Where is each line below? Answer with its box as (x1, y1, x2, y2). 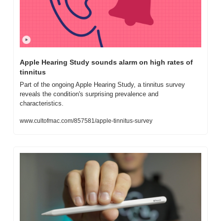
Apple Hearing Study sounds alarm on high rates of (20, 58, 193, 67)
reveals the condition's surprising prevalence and (20, 90, 158, 98)
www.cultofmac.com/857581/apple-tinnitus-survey (20, 117, 152, 125)
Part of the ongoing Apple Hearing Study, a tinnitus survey (20, 81, 185, 89)
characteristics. (20, 100, 64, 108)
